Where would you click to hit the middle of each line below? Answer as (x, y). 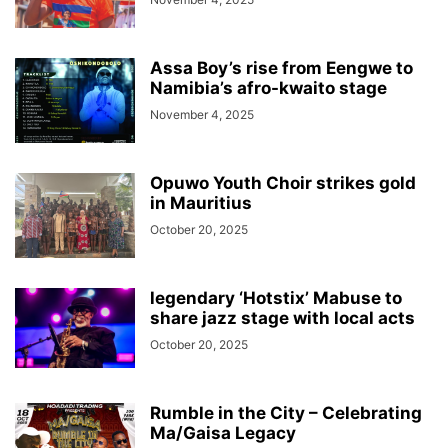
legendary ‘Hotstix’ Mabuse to (276, 298)
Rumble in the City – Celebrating (286, 413)
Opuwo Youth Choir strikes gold (283, 183)
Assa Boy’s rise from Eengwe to (281, 68)
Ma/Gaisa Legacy (223, 433)
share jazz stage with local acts (282, 318)
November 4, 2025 (202, 114)
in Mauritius (201, 203)
